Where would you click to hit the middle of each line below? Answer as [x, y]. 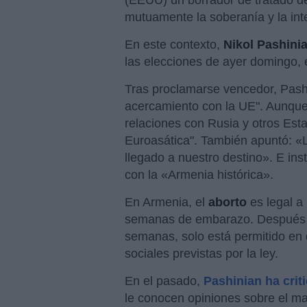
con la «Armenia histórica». [199, 175]
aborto [228, 202]
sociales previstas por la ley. [201, 254]
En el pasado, [164, 281]
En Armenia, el [167, 202]
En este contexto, [174, 45]
